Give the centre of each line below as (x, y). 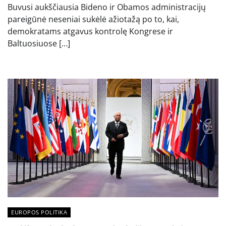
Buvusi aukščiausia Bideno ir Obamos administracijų (107, 7)
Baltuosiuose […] (39, 44)
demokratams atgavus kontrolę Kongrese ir (90, 32)
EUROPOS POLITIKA (39, 212)
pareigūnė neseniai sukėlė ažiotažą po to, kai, (93, 19)
